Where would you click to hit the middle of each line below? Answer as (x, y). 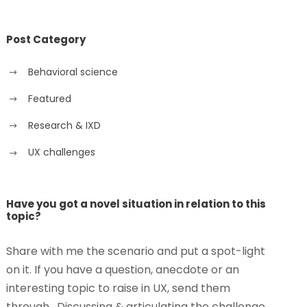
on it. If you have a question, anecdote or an (123, 269)
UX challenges (62, 152)
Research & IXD (65, 126)
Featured (50, 99)
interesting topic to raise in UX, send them (119, 288)
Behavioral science (73, 72)
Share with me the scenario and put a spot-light (136, 251)
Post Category (46, 39)
